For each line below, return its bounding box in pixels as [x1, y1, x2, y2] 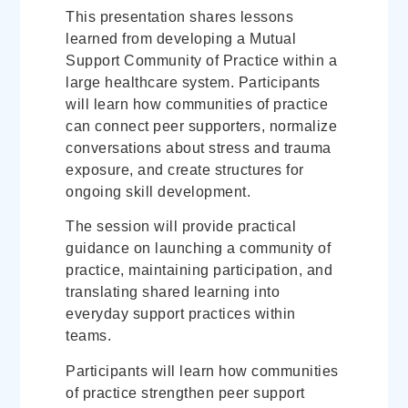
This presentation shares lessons [66, 9, 294, 25]
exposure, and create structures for [66, 162, 304, 178]
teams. [66, 328, 112, 344]
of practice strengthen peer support [66, 384, 305, 401]
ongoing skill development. [66, 184, 251, 200]
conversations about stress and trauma [66, 140, 331, 157]
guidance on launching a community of [66, 240, 331, 257]
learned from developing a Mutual [66, 31, 297, 47]
